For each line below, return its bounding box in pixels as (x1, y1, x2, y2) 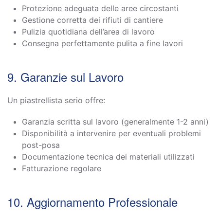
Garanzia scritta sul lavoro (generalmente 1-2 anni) (22, 116, 209, 127)
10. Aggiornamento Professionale (7, 193, 178, 210)
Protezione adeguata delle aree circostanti (22, 3, 179, 13)
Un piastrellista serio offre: (7, 95, 105, 105)
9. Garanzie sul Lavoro (7, 68, 124, 85)
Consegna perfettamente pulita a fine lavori (22, 38, 183, 48)
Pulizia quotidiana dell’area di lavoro (22, 26, 155, 36)
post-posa (22, 140, 60, 150)
